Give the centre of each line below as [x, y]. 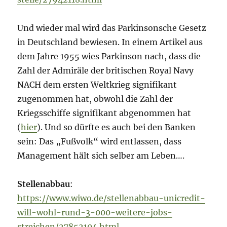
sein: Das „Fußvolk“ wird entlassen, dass [100, 142]
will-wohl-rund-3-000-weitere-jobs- [95, 213]
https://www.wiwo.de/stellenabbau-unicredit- [111, 198]
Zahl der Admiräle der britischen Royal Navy [106, 71]
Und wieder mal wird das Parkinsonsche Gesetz [112, 28]
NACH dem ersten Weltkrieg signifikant [97, 85]
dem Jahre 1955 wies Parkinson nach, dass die [109, 56]
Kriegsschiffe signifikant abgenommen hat [104, 113]
